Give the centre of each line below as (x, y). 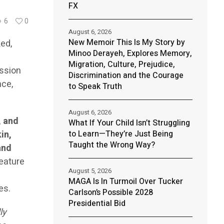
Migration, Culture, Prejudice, (121, 64)
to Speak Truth (95, 86)
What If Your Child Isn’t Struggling (129, 123)
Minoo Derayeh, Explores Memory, (130, 53)
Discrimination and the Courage (126, 75)
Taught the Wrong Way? (111, 145)
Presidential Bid (97, 203)
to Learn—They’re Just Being (120, 134)
